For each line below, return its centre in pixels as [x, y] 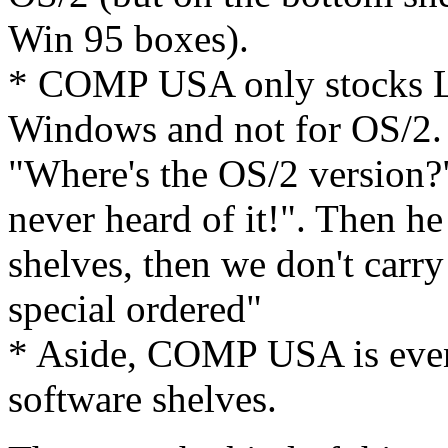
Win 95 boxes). [128, 39]
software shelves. [142, 399]
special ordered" [135, 309]
